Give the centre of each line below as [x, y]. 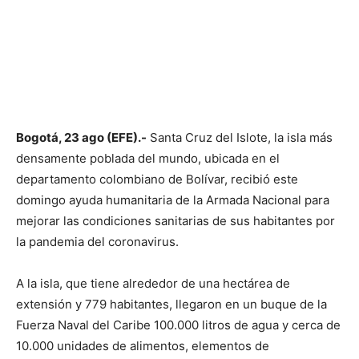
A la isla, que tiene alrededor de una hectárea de [153, 283]
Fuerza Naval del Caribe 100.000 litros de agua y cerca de [178, 325]
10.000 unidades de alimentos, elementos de [143, 345]
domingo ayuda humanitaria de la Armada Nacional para [173, 200]
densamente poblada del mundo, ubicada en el [148, 158]
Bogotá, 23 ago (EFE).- [81, 137]
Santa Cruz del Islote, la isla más [240, 137]
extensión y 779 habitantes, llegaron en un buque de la [171, 304]
